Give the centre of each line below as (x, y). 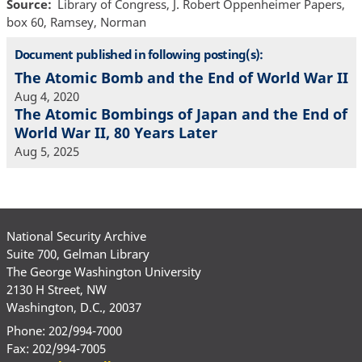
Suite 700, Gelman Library (78, 253)
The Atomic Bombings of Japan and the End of (181, 114)
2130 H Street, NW (56, 289)
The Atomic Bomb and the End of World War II (181, 78)
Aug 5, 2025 (46, 152)
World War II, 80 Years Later (116, 133)
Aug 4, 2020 (46, 97)
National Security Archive (76, 236)
